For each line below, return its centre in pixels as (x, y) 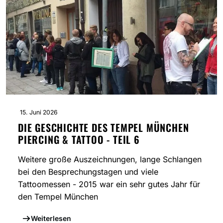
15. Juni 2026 (39, 112)
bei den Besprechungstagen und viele (88, 172)
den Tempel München (58, 197)
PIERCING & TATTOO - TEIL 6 (79, 140)
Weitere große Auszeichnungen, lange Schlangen (110, 160)
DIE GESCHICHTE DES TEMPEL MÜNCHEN (104, 128)
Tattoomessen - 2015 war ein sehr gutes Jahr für (109, 184)
